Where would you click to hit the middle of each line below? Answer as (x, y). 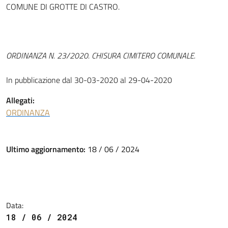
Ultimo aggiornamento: (47, 149)
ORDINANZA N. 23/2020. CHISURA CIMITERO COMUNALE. (101, 55)
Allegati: (20, 100)
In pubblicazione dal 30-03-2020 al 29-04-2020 (89, 80)
